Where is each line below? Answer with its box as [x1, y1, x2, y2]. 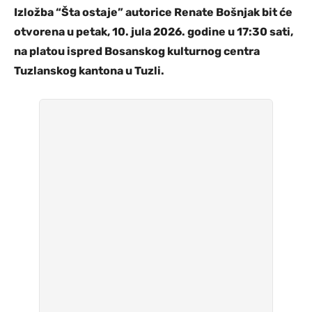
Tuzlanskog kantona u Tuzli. [14, 64, 164, 78]
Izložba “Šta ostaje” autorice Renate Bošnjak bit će [14, 6, 292, 19]
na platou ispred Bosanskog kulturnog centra [14, 45, 260, 58]
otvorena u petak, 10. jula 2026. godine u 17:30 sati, [14, 25, 293, 39]
